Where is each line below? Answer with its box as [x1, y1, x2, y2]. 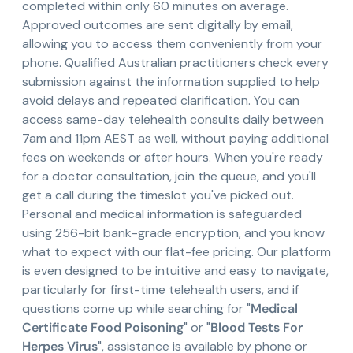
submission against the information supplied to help [22, 73, 320, 91]
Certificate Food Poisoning [22, 319, 184, 336]
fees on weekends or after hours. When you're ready [22, 149, 323, 166]
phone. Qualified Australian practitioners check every [22, 54, 329, 72]
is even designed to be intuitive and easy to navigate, [22, 262, 329, 280]
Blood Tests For [210, 319, 303, 336]
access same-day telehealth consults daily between [22, 111, 324, 128]
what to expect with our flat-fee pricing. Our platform [22, 243, 331, 261]
